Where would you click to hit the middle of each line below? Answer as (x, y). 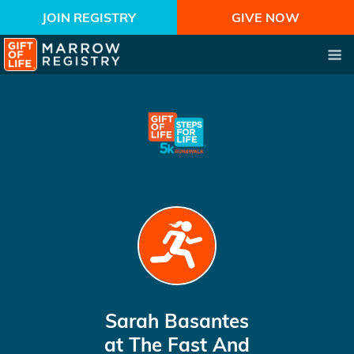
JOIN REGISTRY (88, 17)
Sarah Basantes (177, 321)
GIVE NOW (265, 17)
